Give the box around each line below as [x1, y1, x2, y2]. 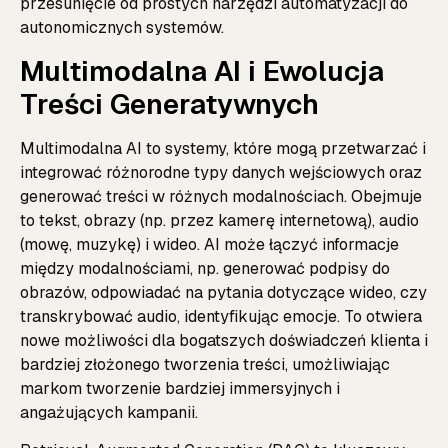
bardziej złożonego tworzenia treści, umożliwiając [20, 353, 390, 375]
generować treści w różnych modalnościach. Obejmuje [20, 185, 422, 207]
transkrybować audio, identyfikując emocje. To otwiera [20, 305, 422, 327]
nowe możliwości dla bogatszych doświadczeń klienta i [20, 329, 428, 351]
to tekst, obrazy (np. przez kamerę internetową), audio [20, 209, 419, 231]
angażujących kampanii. [20, 401, 198, 423]
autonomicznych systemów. [20, 17, 224, 39]
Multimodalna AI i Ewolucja [20, 52, 384, 89]
